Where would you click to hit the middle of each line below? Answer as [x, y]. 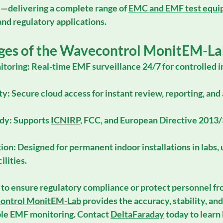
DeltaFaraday [137, 214]
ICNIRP [65, 120]
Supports [31, 120]
